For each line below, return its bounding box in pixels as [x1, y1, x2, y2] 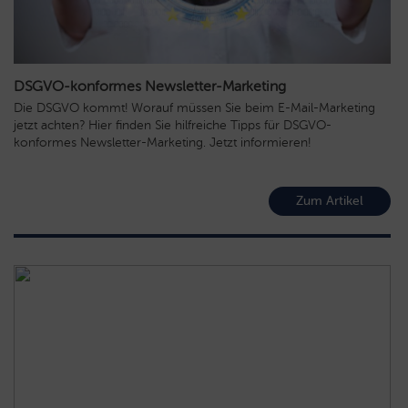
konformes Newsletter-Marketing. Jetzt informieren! [14, 134, 311, 150]
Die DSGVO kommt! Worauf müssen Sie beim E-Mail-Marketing [14, 99, 375, 116]
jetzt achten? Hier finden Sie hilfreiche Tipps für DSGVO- [14, 117, 331, 133]
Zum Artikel [296, 192, 363, 209]
